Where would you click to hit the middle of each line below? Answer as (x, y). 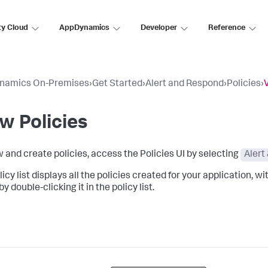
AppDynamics (84, 28)
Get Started (117, 84)
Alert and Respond (185, 84)
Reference (227, 28)
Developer (159, 28)
